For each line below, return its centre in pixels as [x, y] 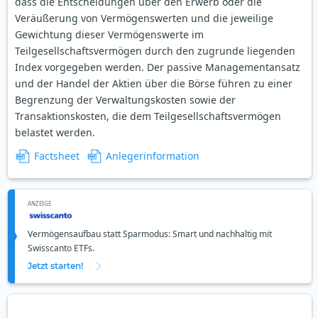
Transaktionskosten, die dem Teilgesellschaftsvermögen [148, 116]
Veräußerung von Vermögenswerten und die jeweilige [144, 18]
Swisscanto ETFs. [61, 248]
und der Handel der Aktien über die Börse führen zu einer [154, 84]
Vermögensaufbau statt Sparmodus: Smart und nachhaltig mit [150, 234]
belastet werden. [55, 133]
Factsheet [57, 156]
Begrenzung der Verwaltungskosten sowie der [125, 100]
